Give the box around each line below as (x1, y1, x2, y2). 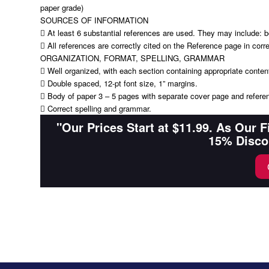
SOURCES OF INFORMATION (40, 14, 148, 26)
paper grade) (40, 2, 83, 13)
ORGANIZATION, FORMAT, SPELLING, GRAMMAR (40, 52, 225, 64)
